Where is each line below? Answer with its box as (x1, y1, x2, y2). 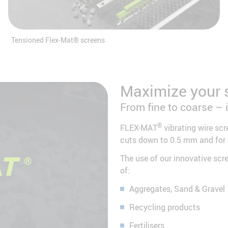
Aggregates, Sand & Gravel (129, 183, 225, 195)
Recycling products (129, 202, 200, 213)
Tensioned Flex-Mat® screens (11, 35, 105, 45)
